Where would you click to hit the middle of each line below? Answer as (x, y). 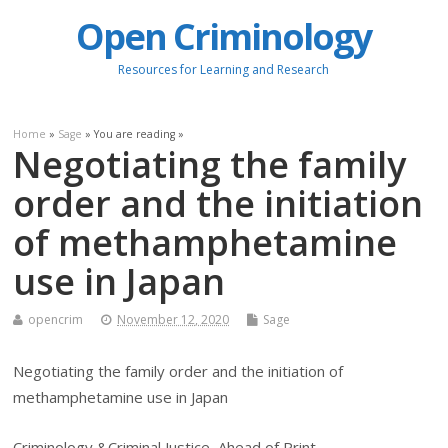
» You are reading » (133, 133)
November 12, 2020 (173, 319)
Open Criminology (224, 37)
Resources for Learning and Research (224, 70)
